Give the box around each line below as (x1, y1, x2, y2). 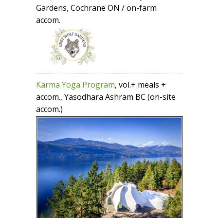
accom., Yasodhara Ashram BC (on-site (36, 91, 176, 103)
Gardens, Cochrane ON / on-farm (36, 2, 157, 13)
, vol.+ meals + (115, 79, 166, 91)
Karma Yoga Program (36, 79, 115, 91)
